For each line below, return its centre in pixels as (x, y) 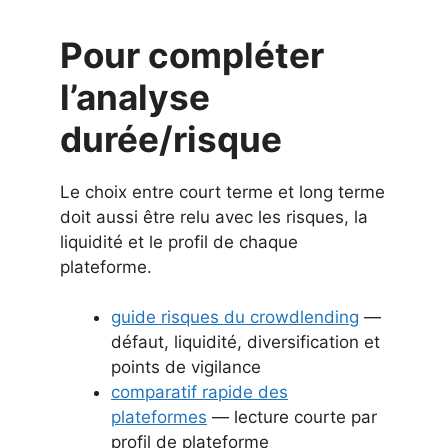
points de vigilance (186, 367)
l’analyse (135, 96)
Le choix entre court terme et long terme (222, 191)
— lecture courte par (292, 417)
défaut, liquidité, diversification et (245, 342)
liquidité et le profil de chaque (179, 241)
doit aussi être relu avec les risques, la (214, 216)
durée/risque (171, 138)
